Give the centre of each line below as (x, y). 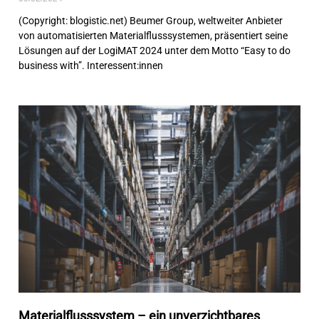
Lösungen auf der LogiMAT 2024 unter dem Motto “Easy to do (155, 50)
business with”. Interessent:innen (91, 65)
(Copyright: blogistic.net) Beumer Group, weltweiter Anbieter (151, 20)
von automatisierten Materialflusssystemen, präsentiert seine (153, 35)
